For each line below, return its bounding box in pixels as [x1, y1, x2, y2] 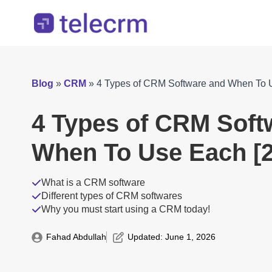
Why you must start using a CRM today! [41, 204, 210, 215]
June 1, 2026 [165, 232, 216, 242]
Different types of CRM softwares [41, 191, 182, 202]
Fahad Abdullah [46, 232, 106, 242]
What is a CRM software [41, 177, 145, 188]
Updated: [127, 232, 165, 242]
